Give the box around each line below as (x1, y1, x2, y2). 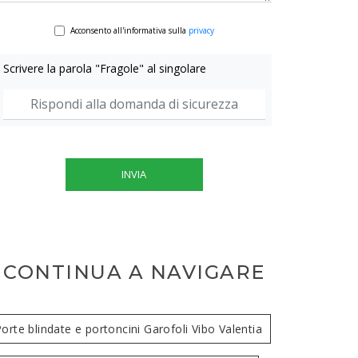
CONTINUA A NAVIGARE (3, 260, 265, 284)
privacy (188, 24, 214, 36)
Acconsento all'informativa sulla (70, 24, 189, 36)
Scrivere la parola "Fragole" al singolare (3, 60, 207, 76)
